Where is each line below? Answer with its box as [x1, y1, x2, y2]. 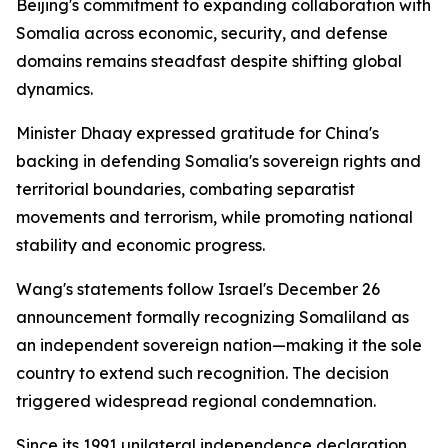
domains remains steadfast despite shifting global [16, 51, 402, 71]
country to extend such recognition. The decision [16, 363, 389, 383]
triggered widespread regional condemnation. [16, 391, 376, 411]
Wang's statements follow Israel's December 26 [16, 279, 380, 299]
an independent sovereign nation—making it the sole [16, 335, 422, 355]
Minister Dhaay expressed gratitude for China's [16, 123, 379, 143]
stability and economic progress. [16, 235, 265, 255]
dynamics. [16, 79, 93, 99]
